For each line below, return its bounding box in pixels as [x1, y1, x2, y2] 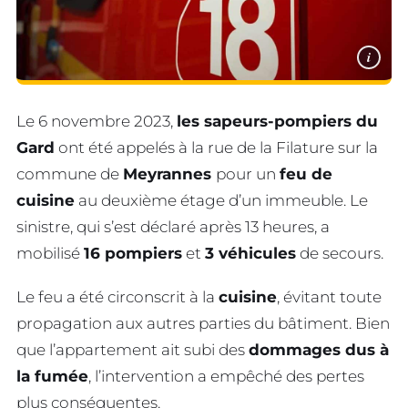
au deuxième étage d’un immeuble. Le [75, 190, 368, 209]
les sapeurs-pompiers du [177, 111, 378, 130]
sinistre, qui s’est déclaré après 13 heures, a [16, 217, 330, 236]
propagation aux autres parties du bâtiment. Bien [16, 314, 390, 333]
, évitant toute [277, 288, 382, 307]
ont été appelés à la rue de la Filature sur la [55, 138, 378, 157]
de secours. [296, 243, 383, 262]
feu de [280, 164, 332, 183]
